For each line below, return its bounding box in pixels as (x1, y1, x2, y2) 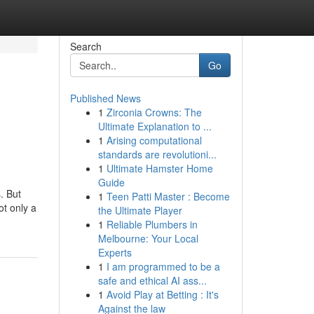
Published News (69, 91, 141, 105)
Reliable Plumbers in (106, 217, 198, 231)
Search (69, 39, 102, 53)
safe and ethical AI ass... (97, 273, 207, 287)
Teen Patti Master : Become (106, 189, 230, 203)
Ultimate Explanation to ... (97, 119, 212, 133)
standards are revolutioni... (97, 147, 217, 161)
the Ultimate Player (97, 203, 182, 217)
